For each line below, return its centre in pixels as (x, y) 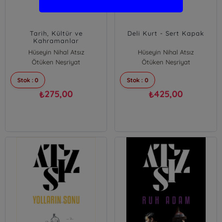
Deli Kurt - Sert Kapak (166, 33)
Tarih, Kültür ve (56, 33)
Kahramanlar (56, 41)
